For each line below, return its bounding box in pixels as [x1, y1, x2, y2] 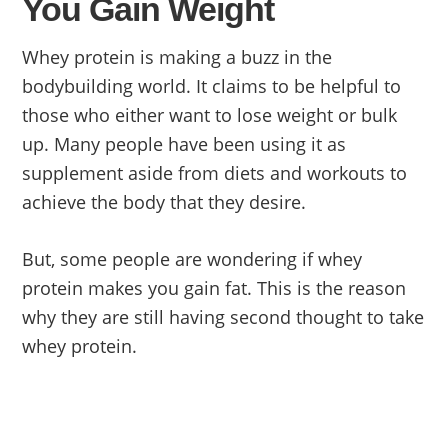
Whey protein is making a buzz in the [22, 45, 333, 69]
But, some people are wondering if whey [22, 247, 363, 271]
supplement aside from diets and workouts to [22, 161, 408, 185]
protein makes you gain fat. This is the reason [22, 276, 407, 300]
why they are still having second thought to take [22, 305, 425, 329]
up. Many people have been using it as [22, 132, 347, 156]
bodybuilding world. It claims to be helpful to [22, 74, 402, 98]
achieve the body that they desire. [22, 190, 307, 214]
